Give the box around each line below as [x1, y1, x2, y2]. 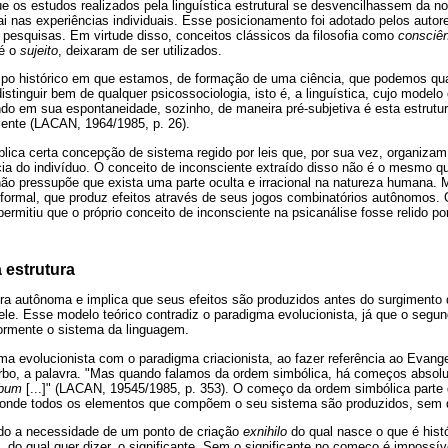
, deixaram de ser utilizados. [58, 42, 222, 58]
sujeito [20, 42, 58, 58]
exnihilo [243, 424, 287, 440]
